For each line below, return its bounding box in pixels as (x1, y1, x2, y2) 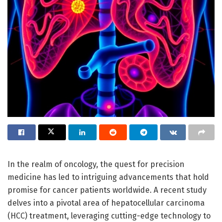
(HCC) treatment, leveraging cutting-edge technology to (7, 211, 211, 221)
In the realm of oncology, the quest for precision (7, 159, 184, 169)
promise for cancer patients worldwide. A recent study (7, 185, 207, 195)
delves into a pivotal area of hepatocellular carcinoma (7, 198, 205, 208)
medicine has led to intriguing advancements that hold (7, 172, 209, 182)
